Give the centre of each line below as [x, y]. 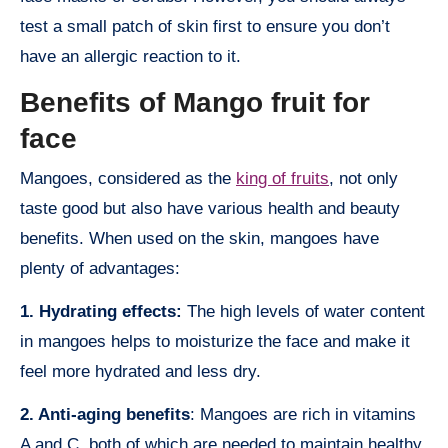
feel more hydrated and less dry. [140, 371]
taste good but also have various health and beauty [210, 208]
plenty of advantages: [100, 268]
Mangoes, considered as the [128, 178]
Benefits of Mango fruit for [195, 103]
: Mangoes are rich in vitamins [303, 414]
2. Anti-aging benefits [105, 414]
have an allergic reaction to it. [130, 57]
